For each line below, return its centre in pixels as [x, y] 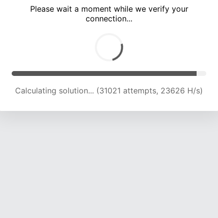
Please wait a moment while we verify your [109, 9]
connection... [109, 19]
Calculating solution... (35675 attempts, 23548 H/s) [109, 91]
